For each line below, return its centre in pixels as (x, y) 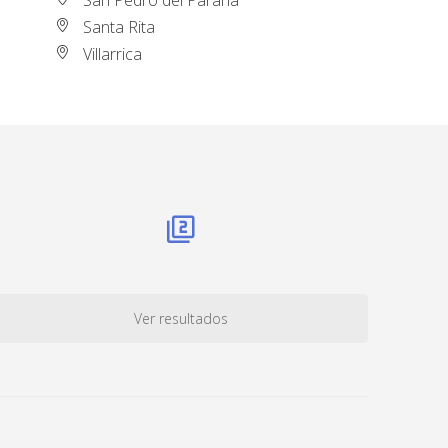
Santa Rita (119, 26)
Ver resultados (180, 319)
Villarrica (113, 53)
